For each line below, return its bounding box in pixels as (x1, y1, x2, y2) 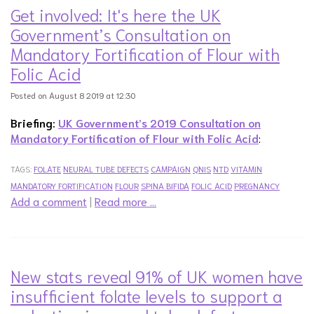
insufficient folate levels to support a (11, 284, 282, 306)
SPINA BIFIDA (141, 180, 189, 191)
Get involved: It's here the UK (11, 3, 221, 25)
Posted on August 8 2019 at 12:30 (11, 90, 135, 100)
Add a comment (11, 193, 87, 208)
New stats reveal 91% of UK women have (11, 264, 303, 287)
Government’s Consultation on (11, 22, 231, 45)
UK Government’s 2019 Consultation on (58, 115, 261, 130)
